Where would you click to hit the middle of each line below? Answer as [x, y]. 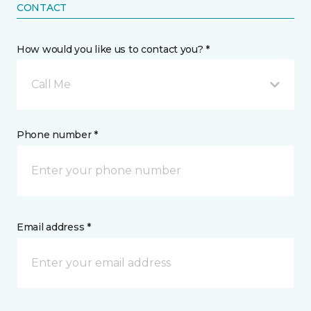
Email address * [54, 227]
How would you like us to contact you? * [114, 49]
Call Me [51, 84]
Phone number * [58, 135]
